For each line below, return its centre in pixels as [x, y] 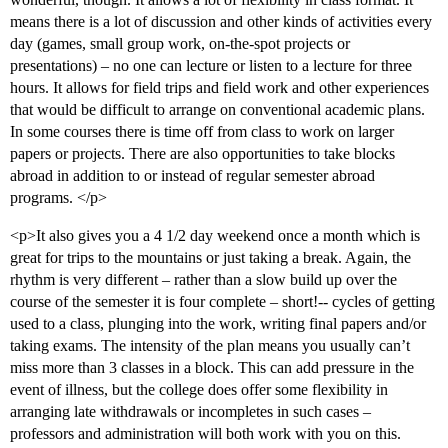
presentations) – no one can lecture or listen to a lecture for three [211, 66]
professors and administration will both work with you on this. [205, 434]
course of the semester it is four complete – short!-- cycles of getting [222, 302]
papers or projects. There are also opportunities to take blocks [202, 154]
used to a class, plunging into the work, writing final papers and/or [218, 324]
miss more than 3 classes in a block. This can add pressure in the [212, 368]
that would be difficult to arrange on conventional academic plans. [217, 110]
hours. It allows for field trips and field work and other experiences [219, 88]
